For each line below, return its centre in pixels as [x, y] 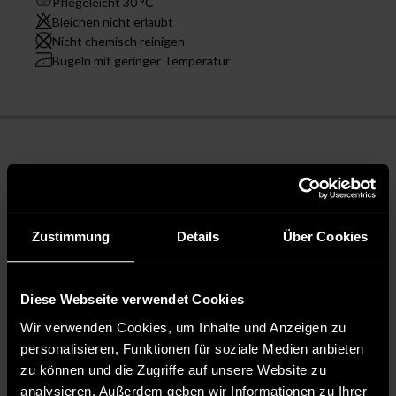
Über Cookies [325, 237]
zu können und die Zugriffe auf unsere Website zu [173, 369]
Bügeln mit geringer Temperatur [141, 60]
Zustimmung [71, 237]
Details [198, 237]
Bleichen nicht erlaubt [113, 21]
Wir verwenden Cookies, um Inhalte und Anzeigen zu [183, 327]
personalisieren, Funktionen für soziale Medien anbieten [192, 348]
